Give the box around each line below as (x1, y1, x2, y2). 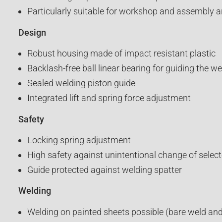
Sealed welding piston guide (27, 78, 135, 89)
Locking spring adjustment (27, 134, 131, 145)
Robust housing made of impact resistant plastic (27, 48, 216, 58)
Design (18, 27, 46, 38)
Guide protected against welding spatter (27, 165, 182, 175)
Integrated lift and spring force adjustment (27, 93, 191, 104)
